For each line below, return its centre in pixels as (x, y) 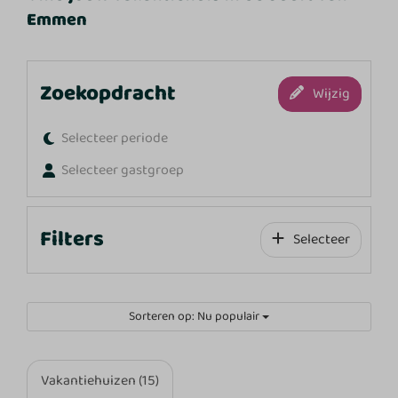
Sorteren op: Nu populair (195, 316)
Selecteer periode (115, 138)
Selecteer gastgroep (123, 170)
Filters (72, 239)
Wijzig (331, 93)
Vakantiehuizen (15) (100, 380)
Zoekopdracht (108, 93)
